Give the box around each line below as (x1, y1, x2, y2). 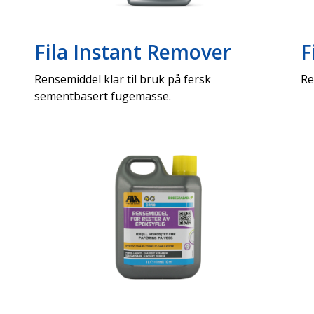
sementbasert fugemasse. (34, 88, 172, 104)
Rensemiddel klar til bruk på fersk (34, 71, 212, 87)
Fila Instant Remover (34, 38, 231, 65)
